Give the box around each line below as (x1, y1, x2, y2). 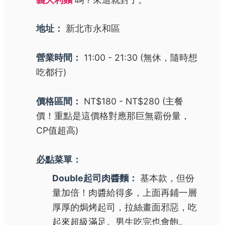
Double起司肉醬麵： (52, 172, 138, 183)
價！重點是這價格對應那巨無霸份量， (36, 110, 190, 121)
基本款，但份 (138, 172, 194, 183)
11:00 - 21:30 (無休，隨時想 (81, 52, 197, 63)
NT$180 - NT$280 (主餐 (81, 95, 183, 106)
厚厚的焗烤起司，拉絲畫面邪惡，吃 (52, 201, 197, 212)
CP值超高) (36, 125, 78, 136)
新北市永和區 (63, 23, 120, 34)
